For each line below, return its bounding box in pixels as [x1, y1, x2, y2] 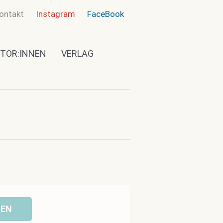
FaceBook [87, 9, 124, 19]
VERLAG [61, 48, 94, 59]
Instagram [36, 9, 75, 19]
